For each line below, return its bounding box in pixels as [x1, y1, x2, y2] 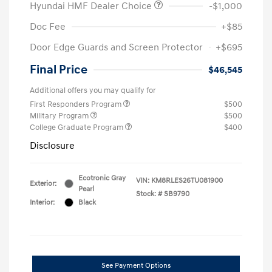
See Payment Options [101, 260, 171, 270]
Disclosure [30, 139, 75, 152]
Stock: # [136, 189, 162, 199]
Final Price [30, 62, 87, 77]
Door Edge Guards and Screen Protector [30, 41, 203, 53]
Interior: [30, 197, 55, 207]
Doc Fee [30, 20, 66, 33]
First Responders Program [30, 99, 123, 109]
